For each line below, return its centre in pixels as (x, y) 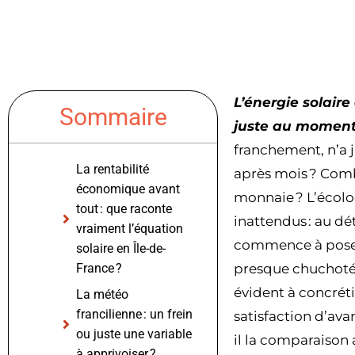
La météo (102, 295)
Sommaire (113, 117)
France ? (99, 269)
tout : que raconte (124, 209)
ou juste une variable (134, 334)
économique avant (128, 189)
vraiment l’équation (130, 229)
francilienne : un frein (134, 315)
